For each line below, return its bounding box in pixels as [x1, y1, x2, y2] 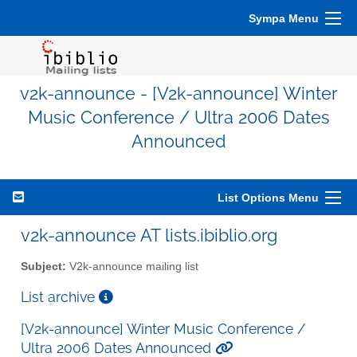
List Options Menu [218, 191, 319, 204]
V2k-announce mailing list [66, 260, 198, 273]
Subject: [21, 260, 66, 273]
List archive [21, 288, 99, 305]
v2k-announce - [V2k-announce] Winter [19, 84, 338, 104]
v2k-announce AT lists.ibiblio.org [21, 225, 277, 245]
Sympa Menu [249, 12, 319, 25]
